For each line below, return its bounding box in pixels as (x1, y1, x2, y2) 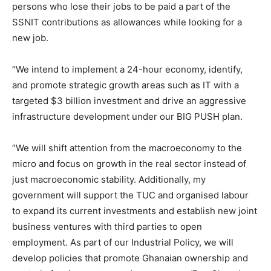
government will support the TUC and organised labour (12, 189, 249, 201)
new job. (12, 32, 48, 44)
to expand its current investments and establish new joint (12, 205, 257, 217)
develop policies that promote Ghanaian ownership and (12, 252, 248, 264)
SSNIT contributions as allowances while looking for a (12, 16, 242, 28)
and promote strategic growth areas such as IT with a (12, 79, 239, 91)
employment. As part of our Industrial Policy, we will (12, 237, 233, 248)
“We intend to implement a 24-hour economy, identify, (12, 64, 243, 75)
